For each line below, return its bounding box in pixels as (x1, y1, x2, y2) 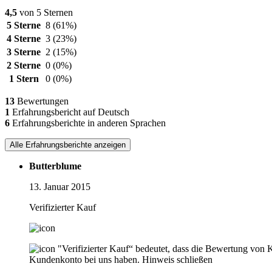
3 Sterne (7, 47, 41, 58)
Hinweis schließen (142, 254, 212, 265)
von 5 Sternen (17, 7, 73, 18)
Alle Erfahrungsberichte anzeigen (10, 140, 126, 150)
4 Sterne (7, 33, 41, 44)
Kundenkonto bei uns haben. (29, 254, 140, 265)
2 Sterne (7, 60, 41, 71)
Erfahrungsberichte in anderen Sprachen (10, 118, 166, 129)
